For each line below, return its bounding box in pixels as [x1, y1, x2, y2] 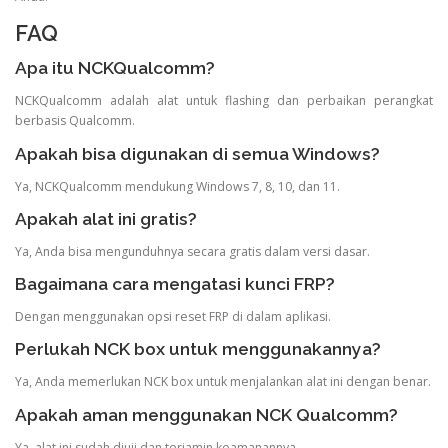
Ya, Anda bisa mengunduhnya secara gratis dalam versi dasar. [15, 242, 370, 260]
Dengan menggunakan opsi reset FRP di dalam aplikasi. [15, 308, 331, 326]
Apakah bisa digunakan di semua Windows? [15, 143, 380, 164]
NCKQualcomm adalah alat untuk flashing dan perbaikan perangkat [15, 92, 433, 110]
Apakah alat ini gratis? [15, 208, 197, 229]
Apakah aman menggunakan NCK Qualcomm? [15, 404, 398, 425]
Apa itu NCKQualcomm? [15, 58, 215, 79]
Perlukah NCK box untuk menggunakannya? [15, 339, 381, 360]
